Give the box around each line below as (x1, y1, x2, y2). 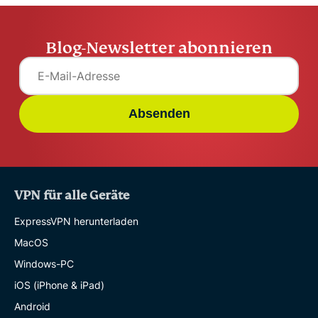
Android (14, 300, 50, 312)
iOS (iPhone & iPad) (14, 278, 104, 291)
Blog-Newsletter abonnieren (45, 37, 273, 58)
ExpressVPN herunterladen (14, 214, 138, 227)
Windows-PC (14, 257, 74, 270)
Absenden (128, 106, 190, 121)
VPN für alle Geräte (14, 187, 129, 203)
